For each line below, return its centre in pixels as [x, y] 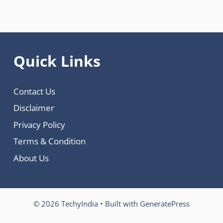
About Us [31, 158]
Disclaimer [34, 108]
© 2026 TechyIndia [66, 203]
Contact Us [34, 91]
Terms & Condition [49, 141]
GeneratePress [165, 203]
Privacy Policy [39, 124]
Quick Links [57, 61]
